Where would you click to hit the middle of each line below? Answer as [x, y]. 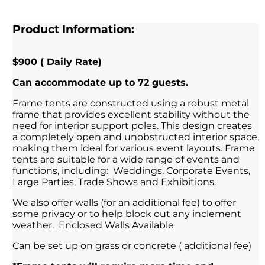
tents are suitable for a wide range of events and [126, 160]
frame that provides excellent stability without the [131, 115]
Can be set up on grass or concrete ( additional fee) [133, 246]
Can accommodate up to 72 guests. [101, 83]
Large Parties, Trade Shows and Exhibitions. [114, 182]
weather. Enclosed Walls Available [93, 225]
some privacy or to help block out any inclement [127, 214]
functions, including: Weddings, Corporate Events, [132, 171]
